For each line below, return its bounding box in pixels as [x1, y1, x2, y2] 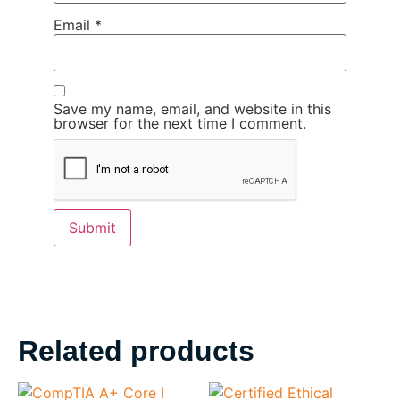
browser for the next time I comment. [54, 113, 306, 132]
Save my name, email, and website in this [54, 99, 331, 118]
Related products [18, 334, 254, 367]
